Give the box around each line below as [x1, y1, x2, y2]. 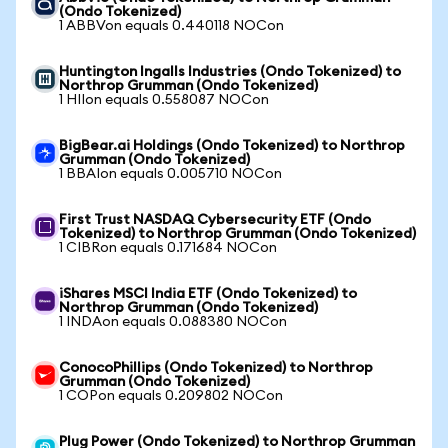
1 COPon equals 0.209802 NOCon [59, 389, 283, 403]
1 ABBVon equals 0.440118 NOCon [59, 19, 284, 33]
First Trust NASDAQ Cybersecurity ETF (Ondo [59, 213, 371, 227]
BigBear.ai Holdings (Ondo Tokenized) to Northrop [59, 139, 405, 153]
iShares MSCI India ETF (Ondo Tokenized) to [59, 287, 357, 301]
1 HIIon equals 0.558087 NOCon [59, 93, 269, 107]
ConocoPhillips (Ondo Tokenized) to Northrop [59, 361, 373, 375]
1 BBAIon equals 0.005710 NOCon [59, 167, 282, 181]
